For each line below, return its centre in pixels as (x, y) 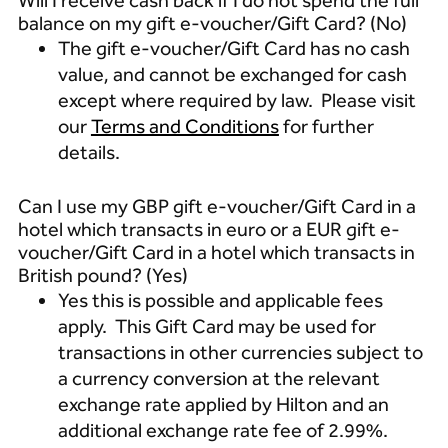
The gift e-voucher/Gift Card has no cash (233, 48)
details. (92, 152)
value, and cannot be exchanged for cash (232, 74)
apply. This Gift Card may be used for (216, 326)
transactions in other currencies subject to (240, 352)
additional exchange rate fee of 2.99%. (222, 430)
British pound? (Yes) (104, 275)
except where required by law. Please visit (236, 100)
